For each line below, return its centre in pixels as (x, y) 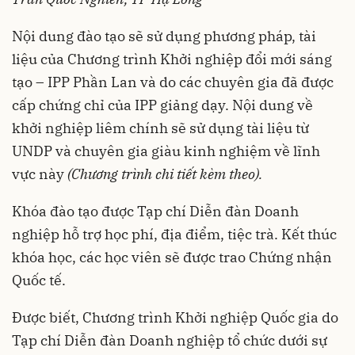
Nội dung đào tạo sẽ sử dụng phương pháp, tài (164, 36)
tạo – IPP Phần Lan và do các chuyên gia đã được (173, 82)
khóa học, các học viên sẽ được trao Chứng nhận (172, 257)
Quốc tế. (39, 280)
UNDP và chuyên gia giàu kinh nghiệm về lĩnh (166, 151)
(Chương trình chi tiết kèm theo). (165, 174)
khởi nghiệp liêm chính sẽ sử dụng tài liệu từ (160, 128)
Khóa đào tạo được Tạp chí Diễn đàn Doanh (155, 211)
